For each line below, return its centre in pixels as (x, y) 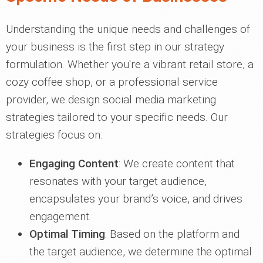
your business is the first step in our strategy (115, 47)
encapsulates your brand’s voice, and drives (136, 199)
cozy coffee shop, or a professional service (112, 82)
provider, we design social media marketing (111, 100)
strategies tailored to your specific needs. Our (117, 117)
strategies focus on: (54, 135)
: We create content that (177, 163)
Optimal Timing (67, 234)
